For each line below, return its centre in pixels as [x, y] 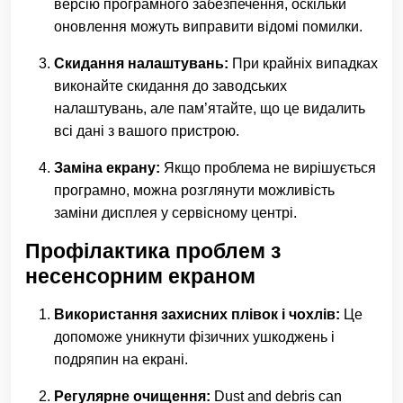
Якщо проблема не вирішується [268, 168]
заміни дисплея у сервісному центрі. [175, 213]
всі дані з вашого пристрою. [147, 131]
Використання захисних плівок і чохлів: [197, 314]
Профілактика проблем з [153, 251]
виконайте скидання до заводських [170, 86]
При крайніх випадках [303, 63]
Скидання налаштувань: [141, 63]
